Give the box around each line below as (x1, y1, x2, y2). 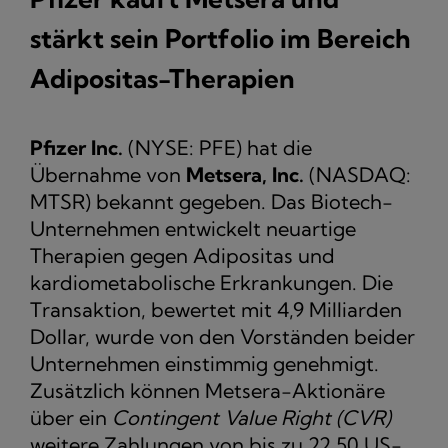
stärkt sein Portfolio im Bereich (30, 22, 411, 56)
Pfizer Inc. (30, 135, 123, 161)
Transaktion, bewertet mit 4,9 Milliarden (30, 297, 402, 323)
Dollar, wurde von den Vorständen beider (30, 324, 415, 350)
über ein (30, 405, 112, 431)
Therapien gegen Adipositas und (30, 243, 335, 269)
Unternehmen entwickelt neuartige (30, 216, 356, 242)
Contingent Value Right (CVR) (112, 405, 391, 431)
